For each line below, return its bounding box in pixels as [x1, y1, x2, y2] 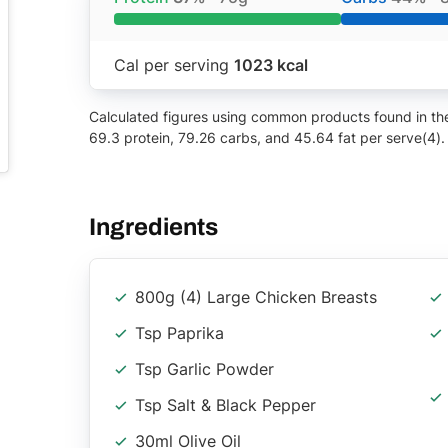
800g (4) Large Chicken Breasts [135, 286, 377, 307]
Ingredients [89, 213, 218, 240]
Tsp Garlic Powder [135, 358, 274, 379]
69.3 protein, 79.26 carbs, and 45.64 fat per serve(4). [89, 128, 445, 146]
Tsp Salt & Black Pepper [135, 394, 316, 415]
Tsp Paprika [135, 322, 224, 343]
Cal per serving [114, 54, 234, 75]
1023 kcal [234, 54, 308, 75]
